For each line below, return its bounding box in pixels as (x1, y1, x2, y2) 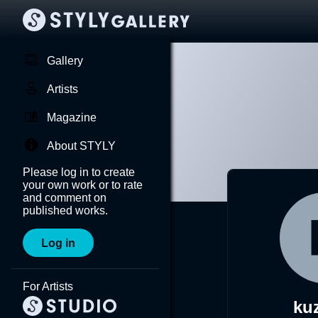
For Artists (23, 280, 73, 292)
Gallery (47, 55, 83, 67)
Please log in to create (23, 166, 135, 178)
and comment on (23, 192, 106, 204)
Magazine (47, 111, 97, 124)
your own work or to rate (23, 179, 143, 191)
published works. (23, 204, 108, 216)
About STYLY (47, 140, 116, 152)
